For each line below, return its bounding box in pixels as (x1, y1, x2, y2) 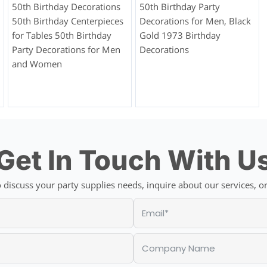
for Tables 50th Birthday (11, 29, 111, 42)
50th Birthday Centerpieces (11, 15, 123, 27)
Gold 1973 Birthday (139, 29, 221, 42)
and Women (11, 58, 62, 70)
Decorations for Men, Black (139, 15, 251, 27)
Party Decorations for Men (11, 44, 120, 56)
